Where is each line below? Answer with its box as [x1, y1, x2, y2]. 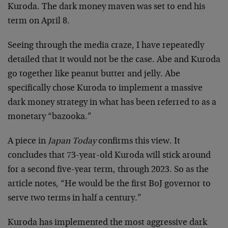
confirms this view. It [96, 136, 180, 146]
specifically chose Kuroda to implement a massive [8, 83, 203, 93]
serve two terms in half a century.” [8, 193, 141, 203]
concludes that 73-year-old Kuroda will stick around [8, 151, 211, 160]
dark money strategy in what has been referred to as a [8, 98, 216, 107]
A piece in [8, 136, 48, 146]
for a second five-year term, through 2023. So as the [8, 165, 209, 175]
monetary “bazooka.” [8, 112, 92, 122]
